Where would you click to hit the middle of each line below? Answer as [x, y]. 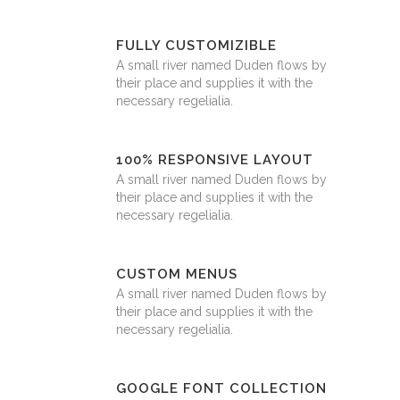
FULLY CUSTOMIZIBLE [196, 46]
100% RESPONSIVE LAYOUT [215, 160]
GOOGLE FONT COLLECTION [221, 389]
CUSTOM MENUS [177, 275]
